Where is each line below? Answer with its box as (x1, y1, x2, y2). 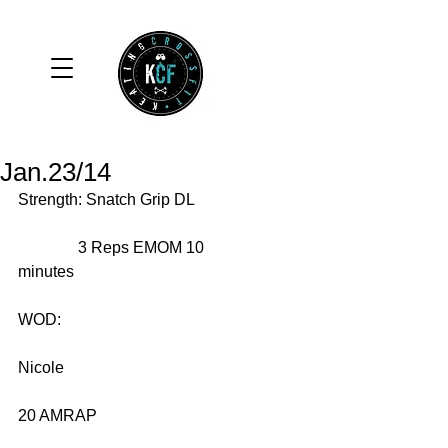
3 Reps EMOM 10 (18, 239, 78, 256)
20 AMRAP (18, 407, 101, 424)
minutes (18, 263, 78, 280)
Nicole (18, 359, 68, 376)
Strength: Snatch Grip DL (18, 191, 198, 208)
